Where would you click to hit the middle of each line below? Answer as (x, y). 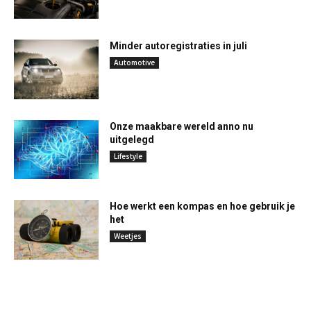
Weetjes (128, 236)
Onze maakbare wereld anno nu (182, 126)
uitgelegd (132, 139)
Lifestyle (128, 156)
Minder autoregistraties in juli (179, 45)
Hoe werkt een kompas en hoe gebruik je (203, 207)
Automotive (135, 62)
